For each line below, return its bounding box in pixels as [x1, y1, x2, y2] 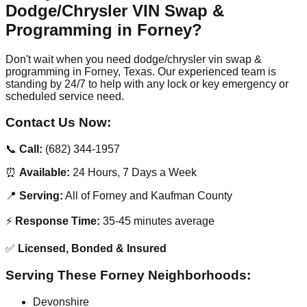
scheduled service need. [5, 90, 124, 102]
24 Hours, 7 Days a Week [70, 167, 197, 179]
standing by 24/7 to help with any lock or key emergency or [5, 77, 288, 90]
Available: [19, 167, 70, 179]
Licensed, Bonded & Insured [18, 243, 167, 255]
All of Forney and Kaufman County [63, 190, 232, 202]
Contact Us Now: [5, 115, 111, 130]
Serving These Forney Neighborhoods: [5, 267, 251, 282]
